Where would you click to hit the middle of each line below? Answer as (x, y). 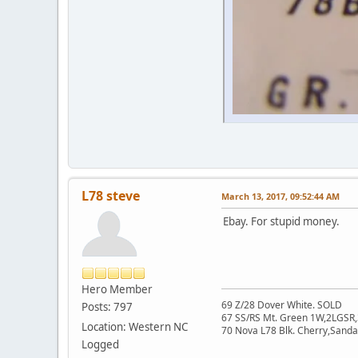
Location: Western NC (135, 327)
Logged (100, 345)
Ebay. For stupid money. (281, 222)
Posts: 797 (107, 307)
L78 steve (111, 196)
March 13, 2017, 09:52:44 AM (280, 197)
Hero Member (117, 290)
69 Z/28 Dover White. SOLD (282, 305)
